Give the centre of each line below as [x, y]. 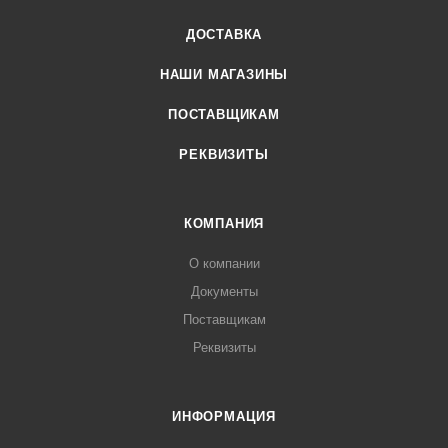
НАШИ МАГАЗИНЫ [224, 75]
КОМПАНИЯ [224, 224]
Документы [224, 292]
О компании [224, 264]
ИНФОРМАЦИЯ [224, 417]
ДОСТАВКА [224, 35]
